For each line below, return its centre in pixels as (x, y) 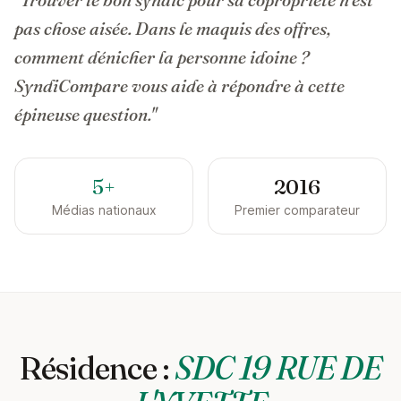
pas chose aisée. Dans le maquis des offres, (173, 28)
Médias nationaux (104, 210)
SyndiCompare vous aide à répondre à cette (179, 85)
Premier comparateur (297, 210)
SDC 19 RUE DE (278, 368)
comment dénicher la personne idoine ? (162, 57)
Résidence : (97, 368)
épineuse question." (85, 114)
